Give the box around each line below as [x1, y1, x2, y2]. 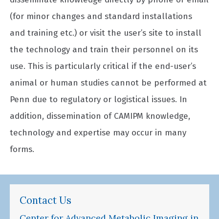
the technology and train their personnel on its [10, 44, 198, 55]
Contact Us [20, 194, 71, 207]
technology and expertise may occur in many [10, 128, 186, 138]
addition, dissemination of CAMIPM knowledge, [10, 111, 190, 121]
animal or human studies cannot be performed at [10, 78, 207, 88]
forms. [10, 144, 34, 154]
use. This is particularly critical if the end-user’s [10, 61, 196, 71]
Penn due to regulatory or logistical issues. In [10, 94, 187, 105]
